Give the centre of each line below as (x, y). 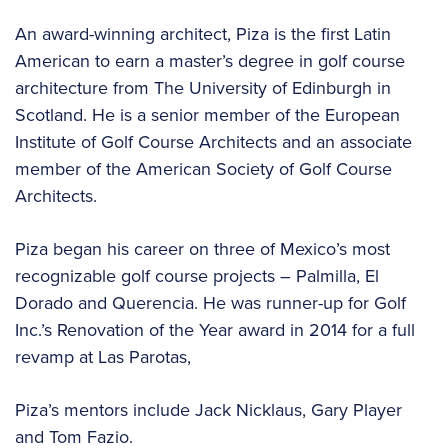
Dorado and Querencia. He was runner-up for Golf (210, 303)
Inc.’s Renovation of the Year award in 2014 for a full (215, 330)
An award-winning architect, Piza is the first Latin (203, 34)
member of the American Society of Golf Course (203, 169)
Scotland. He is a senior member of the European (207, 115)
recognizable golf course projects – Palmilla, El (197, 276)
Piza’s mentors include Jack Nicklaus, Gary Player (208, 410)
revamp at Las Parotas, (103, 357)
